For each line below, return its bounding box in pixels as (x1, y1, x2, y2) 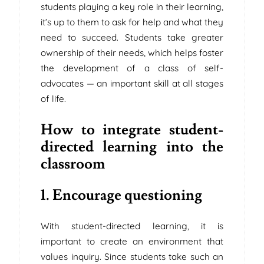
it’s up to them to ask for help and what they (41, 16, 223, 28)
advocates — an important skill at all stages (41, 77, 223, 89)
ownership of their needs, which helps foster (41, 47, 223, 58)
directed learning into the (41, 137, 223, 156)
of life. (41, 93, 66, 104)
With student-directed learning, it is (41, 220, 223, 232)
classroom (41, 154, 105, 173)
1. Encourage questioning (41, 186, 202, 205)
